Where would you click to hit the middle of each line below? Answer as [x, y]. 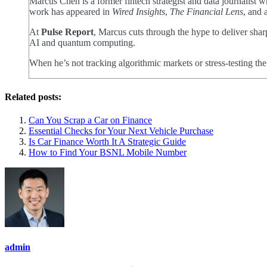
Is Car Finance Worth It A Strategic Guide [107, 141]
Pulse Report [67, 32]
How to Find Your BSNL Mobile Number [108, 152]
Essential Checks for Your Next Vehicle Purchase [121, 131]
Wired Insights [139, 12]
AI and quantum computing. [82, 43]
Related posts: [33, 97]
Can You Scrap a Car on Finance [90, 120]
